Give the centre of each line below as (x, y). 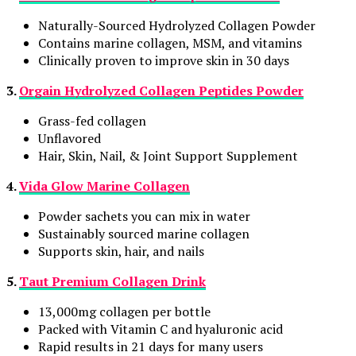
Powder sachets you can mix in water (144, 216)
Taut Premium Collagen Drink (112, 281)
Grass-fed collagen (92, 120)
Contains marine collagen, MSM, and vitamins (170, 43)
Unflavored (70, 138)
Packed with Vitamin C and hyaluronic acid (161, 329)
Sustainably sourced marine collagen (144, 233)
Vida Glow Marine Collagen (104, 186)
